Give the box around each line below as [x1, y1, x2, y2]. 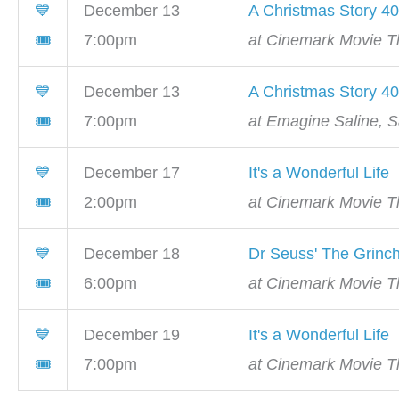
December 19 [84, 326, 180, 345]
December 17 [84, 164, 180, 183]
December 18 [84, 245, 180, 264]
